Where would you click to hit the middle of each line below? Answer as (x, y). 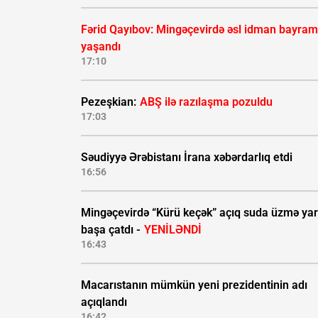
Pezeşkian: (110, 102)
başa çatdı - (112, 230)
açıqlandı (104, 302)
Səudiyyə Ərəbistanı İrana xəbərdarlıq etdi (187, 158)
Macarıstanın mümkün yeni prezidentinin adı (194, 285)
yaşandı (101, 47)
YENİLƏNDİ (173, 230)
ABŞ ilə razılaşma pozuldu (206, 102)
